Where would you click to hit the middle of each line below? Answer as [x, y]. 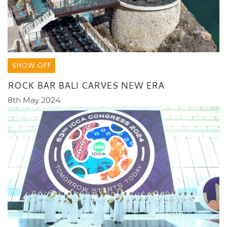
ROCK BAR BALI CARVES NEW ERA [86, 85]
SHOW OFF [31, 65]
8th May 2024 [34, 100]
